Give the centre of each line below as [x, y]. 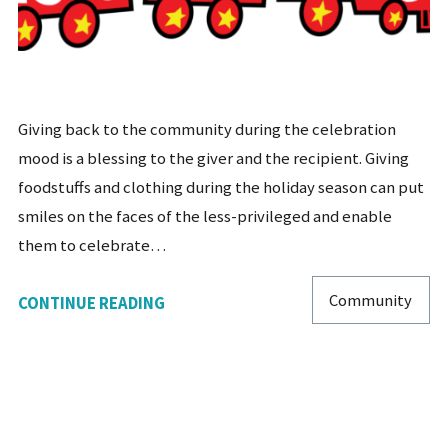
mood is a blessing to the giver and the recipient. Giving [213, 158]
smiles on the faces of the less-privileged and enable [204, 216]
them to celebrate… [91, 245]
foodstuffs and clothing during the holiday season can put [220, 187]
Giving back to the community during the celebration [206, 129]
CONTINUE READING [91, 303]
